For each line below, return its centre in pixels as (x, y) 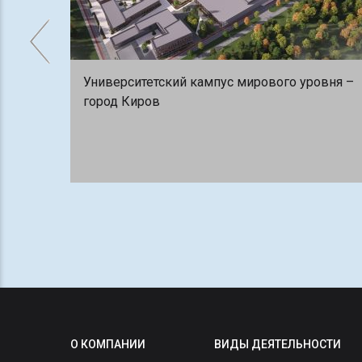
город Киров (122, 101)
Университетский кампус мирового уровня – (219, 82)
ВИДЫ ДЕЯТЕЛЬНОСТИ (277, 345)
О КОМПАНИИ (108, 345)
